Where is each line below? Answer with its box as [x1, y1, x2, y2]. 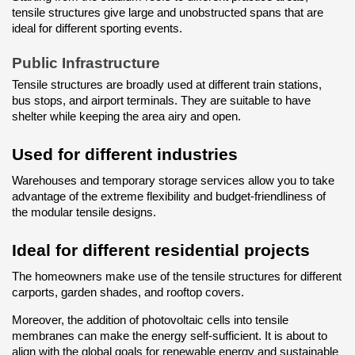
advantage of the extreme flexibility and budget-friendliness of [12, 190, 326, 204]
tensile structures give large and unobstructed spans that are [12, 6, 323, 19]
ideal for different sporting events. [12, 21, 182, 35]
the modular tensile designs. [12, 206, 156, 219]
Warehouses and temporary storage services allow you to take [12, 174, 334, 188]
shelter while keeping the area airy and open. [12, 110, 241, 124]
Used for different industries [12, 145, 238, 165]
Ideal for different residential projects [12, 241, 310, 261]
